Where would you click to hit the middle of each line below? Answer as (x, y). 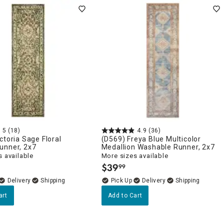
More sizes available (135, 155)
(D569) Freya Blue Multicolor (151, 139)
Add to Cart (125, 195)
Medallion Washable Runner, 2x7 (158, 147)
